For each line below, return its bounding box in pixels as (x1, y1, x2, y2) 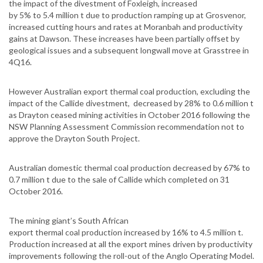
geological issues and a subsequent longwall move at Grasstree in (9, 45, 249, 56)
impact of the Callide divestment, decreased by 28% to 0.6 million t (9, 98, 254, 109)
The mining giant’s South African (9, 215, 129, 226)
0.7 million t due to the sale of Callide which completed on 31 (9, 174, 230, 185)
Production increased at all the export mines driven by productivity (9, 239, 252, 249)
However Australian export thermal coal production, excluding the (9, 86, 250, 97)
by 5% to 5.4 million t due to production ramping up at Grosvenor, (9, 10, 246, 21)
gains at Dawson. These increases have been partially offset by (9, 33, 240, 44)
